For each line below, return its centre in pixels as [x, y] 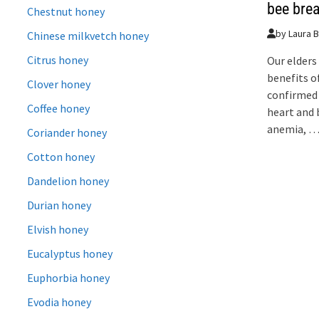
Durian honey [59, 205]
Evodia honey [59, 302]
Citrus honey [58, 59]
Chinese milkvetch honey [88, 35]
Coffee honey [59, 108]
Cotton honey [61, 156]
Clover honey [59, 84]
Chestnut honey [66, 11]
